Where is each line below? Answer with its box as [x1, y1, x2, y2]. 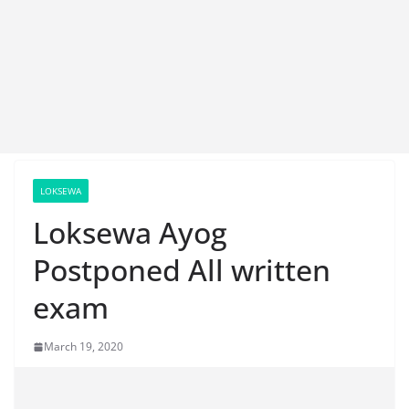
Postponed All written [33, 250, 330, 289]
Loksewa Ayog [33, 213, 227, 252]
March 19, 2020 [44, 339, 123, 354]
